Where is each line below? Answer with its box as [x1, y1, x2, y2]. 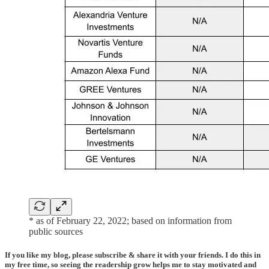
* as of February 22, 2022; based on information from [29, 216, 232, 226]
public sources [29, 226, 83, 237]
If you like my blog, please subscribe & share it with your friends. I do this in [5, 250, 261, 260]
